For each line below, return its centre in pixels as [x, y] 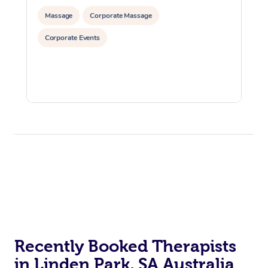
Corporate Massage [121, 15]
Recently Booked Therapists [125, 246]
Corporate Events [73, 37]
